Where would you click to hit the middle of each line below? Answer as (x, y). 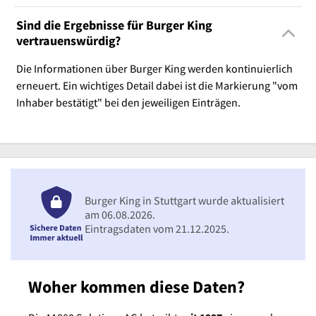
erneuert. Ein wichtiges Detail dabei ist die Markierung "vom (157, 86)
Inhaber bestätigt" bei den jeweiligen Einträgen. (128, 103)
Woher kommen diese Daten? (136, 287)
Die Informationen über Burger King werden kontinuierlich (154, 69)
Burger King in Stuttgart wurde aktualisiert (184, 201)
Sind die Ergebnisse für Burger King (114, 25)
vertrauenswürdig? (68, 41)
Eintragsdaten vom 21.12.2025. (157, 229)
